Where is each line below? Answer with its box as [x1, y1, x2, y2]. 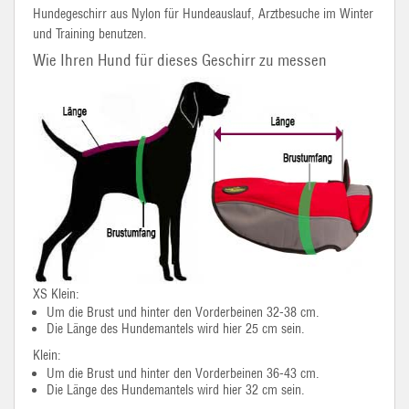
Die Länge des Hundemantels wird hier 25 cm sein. [47, 320, 305, 337]
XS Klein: [33, 286, 79, 302]
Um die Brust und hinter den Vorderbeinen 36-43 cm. [47, 365, 320, 382]
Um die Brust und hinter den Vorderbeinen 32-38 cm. [47, 304, 320, 320]
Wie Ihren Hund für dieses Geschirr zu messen [33, 50, 327, 70]
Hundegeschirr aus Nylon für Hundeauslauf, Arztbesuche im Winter [33, 5, 373, 22]
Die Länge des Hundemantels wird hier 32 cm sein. [47, 382, 305, 398]
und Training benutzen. [33, 26, 147, 42]
